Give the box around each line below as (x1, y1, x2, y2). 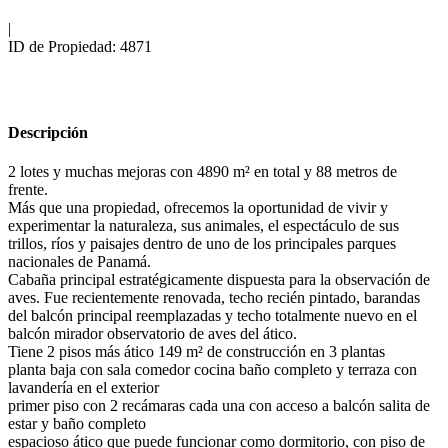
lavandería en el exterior (8, 378, 159, 396)
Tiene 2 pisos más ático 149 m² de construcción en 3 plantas (8, 342, 385, 360)
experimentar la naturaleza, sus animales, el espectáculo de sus (8, 216, 399, 234)
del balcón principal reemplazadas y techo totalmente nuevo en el (8, 306, 417, 324)
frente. (8, 180, 48, 198)
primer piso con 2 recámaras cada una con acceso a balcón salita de (8, 396, 430, 414)
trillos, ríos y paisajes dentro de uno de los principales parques (8, 234, 396, 252)
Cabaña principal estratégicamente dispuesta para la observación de (8, 270, 430, 288)
